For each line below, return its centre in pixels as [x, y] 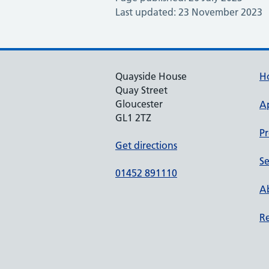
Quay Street [141, 90]
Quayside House [151, 76]
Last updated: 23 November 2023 [189, 12]
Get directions [146, 145]
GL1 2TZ [133, 118]
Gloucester [139, 104]
